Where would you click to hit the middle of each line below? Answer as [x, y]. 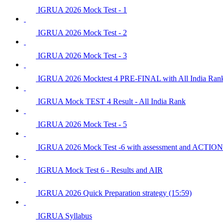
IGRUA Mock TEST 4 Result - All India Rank [112, 101]
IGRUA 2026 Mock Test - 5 [82, 124]
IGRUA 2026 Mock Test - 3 [82, 55]
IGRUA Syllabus [65, 216]
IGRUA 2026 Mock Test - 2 [82, 32]
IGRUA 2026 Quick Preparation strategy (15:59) [115, 193]
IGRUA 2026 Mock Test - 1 [82, 9]
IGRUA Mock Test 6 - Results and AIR [100, 170]
